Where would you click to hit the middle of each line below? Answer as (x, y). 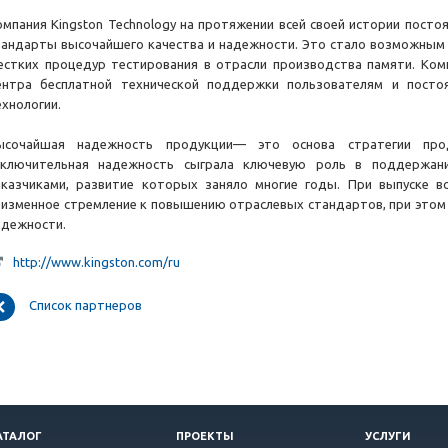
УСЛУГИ (388, 436)
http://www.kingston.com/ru (96, 262)
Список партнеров (85, 305)
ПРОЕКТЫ (205, 436)
